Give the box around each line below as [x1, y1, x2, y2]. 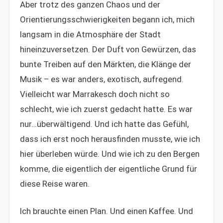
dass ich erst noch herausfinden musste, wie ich [20, 133, 200, 144]
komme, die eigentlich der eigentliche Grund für [20, 163, 197, 174]
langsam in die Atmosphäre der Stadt [20, 29, 161, 39]
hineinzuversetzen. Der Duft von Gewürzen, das [20, 44, 196, 54]
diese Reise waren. [20, 178, 90, 189]
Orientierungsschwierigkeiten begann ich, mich [20, 14, 195, 24]
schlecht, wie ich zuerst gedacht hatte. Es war [20, 104, 193, 114]
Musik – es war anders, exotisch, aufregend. [20, 74, 184, 84]
